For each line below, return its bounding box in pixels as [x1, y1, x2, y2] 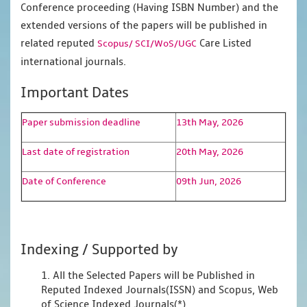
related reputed [21, 37, 97, 50]
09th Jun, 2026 [176, 175, 241, 188]
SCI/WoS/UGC [135, 38, 197, 50]
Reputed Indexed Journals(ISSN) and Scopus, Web [41, 284, 278, 297]
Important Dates [21, 84, 129, 102]
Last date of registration [22, 146, 130, 158]
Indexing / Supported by [21, 241, 178, 259]
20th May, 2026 [176, 146, 243, 158]
